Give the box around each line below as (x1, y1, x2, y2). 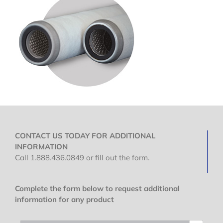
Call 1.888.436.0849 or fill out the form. (15, 152, 149, 162)
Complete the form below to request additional (15, 183, 180, 193)
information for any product (15, 194, 114, 204)
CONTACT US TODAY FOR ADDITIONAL (15, 130, 155, 140)
